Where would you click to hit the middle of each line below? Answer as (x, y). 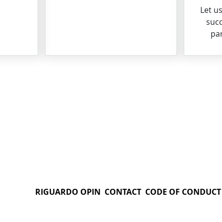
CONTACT (123, 192)
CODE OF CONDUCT (183, 192)
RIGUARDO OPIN (68, 192)
